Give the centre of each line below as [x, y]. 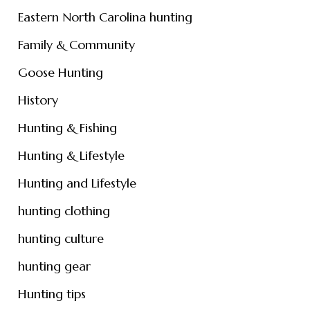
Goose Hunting [60, 72]
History [38, 100]
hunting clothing [64, 211]
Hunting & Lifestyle [71, 155]
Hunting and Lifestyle [77, 183]
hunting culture [61, 238]
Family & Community [76, 45]
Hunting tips [52, 294]
